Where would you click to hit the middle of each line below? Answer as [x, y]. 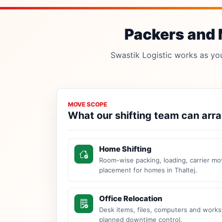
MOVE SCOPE [87, 104]
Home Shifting [125, 149]
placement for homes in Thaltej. [148, 170]
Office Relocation [131, 198]
